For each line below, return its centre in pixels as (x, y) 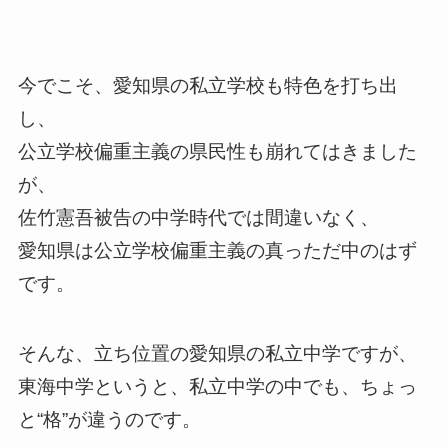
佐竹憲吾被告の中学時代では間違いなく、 (198, 217)
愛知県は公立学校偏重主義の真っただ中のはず (217, 250)
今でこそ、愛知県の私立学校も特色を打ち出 (207, 85)
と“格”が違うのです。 (109, 420)
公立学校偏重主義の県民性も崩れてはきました (217, 151)
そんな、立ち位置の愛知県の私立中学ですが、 (217, 354)
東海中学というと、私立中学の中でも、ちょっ (217, 387)
